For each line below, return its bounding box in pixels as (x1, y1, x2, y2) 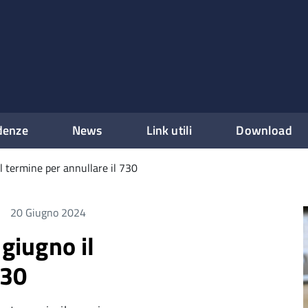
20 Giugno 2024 (10, 204, 86, 221)
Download (236, 121, 292, 140)
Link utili (146, 121, 192, 140)
